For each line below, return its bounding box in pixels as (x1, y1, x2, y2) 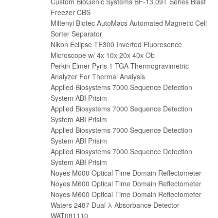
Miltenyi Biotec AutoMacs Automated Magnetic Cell (51, 18, 207, 28)
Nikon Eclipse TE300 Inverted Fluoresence (51, 39, 182, 50)
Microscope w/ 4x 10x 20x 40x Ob (51, 50, 155, 60)
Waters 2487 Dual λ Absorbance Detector (51, 200, 180, 210)
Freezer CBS (51, 7, 91, 18)
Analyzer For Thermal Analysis (51, 72, 145, 82)
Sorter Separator (51, 29, 102, 39)
